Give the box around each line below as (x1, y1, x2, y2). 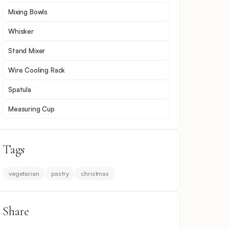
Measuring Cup (8, 104, 55, 113)
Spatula (8, 85, 31, 94)
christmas (81, 169, 109, 177)
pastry (51, 169, 69, 177)
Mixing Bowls (8, 7, 48, 16)
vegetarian (9, 169, 39, 177)
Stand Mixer (8, 46, 45, 55)
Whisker (8, 27, 34, 35)
